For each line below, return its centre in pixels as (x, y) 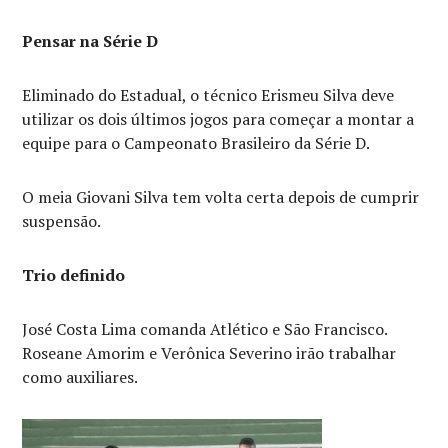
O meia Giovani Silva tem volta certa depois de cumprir (221, 196)
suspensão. (63, 220)
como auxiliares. (80, 376)
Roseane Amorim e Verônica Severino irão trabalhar (209, 352)
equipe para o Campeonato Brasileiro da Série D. (198, 142)
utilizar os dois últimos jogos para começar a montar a (218, 118)
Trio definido (74, 274)
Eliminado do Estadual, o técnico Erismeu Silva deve (208, 94)
